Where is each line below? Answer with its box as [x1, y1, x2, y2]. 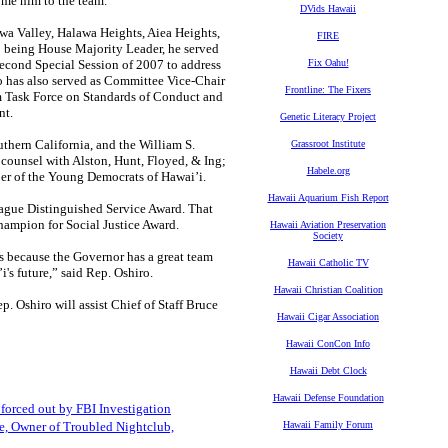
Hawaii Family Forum [283, 419, 373, 430]
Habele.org [306, 165, 350, 176]
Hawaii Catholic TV [287, 257, 369, 268]
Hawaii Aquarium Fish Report [267, 192, 389, 203]
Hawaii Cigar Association [277, 311, 379, 322]
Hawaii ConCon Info [286, 338, 370, 349]
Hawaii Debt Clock [289, 365, 367, 376]
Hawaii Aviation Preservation [270, 219, 386, 230]
